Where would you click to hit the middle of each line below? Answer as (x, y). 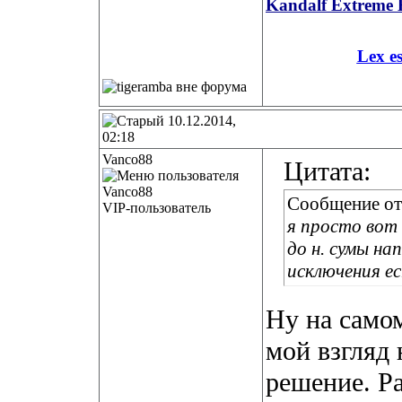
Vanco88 (127, 159)
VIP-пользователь (157, 208)
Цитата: (327, 171)
